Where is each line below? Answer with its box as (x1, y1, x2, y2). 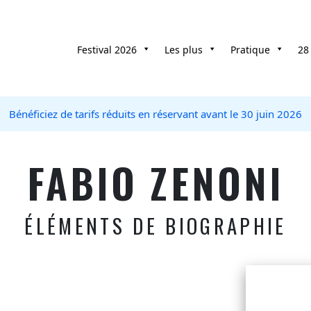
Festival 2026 (77, 42, 137, 56)
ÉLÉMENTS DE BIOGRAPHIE (24, 210, 287, 240)
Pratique (230, 42, 270, 56)
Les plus (165, 42, 203, 56)
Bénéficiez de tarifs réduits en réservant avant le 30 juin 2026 (9, 107, 302, 121)
